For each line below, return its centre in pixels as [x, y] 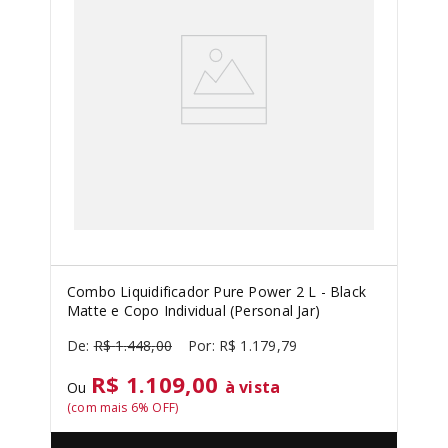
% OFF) [158, 407]
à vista [252, 387]
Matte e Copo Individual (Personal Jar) [193, 310]
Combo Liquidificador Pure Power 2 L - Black [217, 291]
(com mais [99, 407]
